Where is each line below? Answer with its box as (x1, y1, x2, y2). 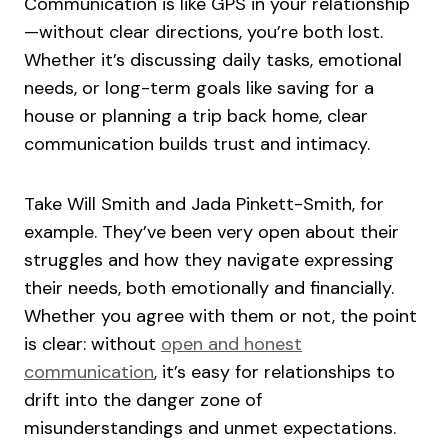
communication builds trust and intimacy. (24, 132, 375, 157)
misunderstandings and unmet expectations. (24, 416, 396, 441)
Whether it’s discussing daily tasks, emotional (24, 48, 402, 73)
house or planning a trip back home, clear (24, 104, 368, 129)
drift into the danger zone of (24, 388, 262, 413)
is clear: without (24, 332, 161, 357)
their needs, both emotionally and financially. (24, 276, 394, 301)
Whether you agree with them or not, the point (24, 304, 417, 329)
